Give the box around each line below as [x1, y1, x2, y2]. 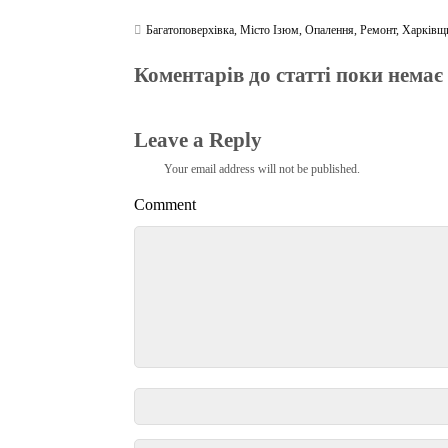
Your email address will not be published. [164, 162, 361, 177]
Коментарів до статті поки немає [134, 62, 444, 87]
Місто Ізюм [240, 23, 300, 38]
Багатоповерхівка [146, 23, 235, 38]
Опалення [305, 23, 355, 38]
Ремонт [360, 23, 397, 38]
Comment [134, 195, 197, 213]
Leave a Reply [134, 127, 263, 152]
